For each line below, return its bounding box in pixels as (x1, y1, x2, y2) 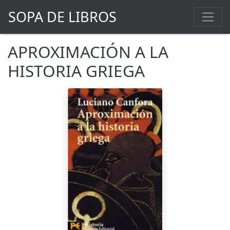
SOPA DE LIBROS (8, 7, 117, 27)
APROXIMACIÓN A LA (8, 41, 168, 63)
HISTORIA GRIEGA (8, 60, 145, 82)
